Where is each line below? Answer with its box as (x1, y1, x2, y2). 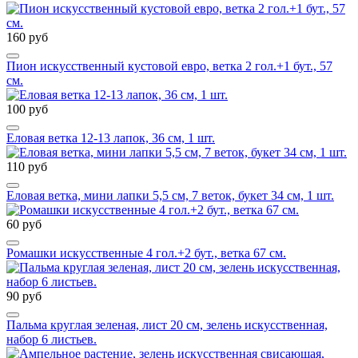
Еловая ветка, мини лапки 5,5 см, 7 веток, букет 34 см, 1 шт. (6, 189, 334, 202)
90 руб (6, 289, 42, 303)
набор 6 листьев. (6, 332, 97, 346)
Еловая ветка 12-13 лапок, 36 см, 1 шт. (6, 131, 215, 145)
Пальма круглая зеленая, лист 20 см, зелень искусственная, (6, 318, 328, 332)
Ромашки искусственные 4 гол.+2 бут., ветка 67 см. (6, 246, 286, 260)
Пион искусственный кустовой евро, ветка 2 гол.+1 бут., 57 (6, 59, 332, 73)
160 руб (6, 30, 48, 44)
